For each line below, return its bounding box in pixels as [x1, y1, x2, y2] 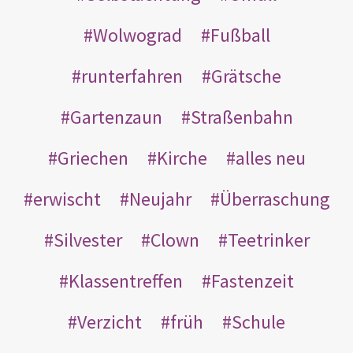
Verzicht [77, 309, 142, 334]
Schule [232, 309, 285, 334]
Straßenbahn [190, 104, 293, 129]
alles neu [235, 145, 306, 170]
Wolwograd [92, 22, 182, 47]
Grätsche [211, 63, 281, 88]
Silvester [53, 227, 122, 252]
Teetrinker [227, 227, 310, 252]
